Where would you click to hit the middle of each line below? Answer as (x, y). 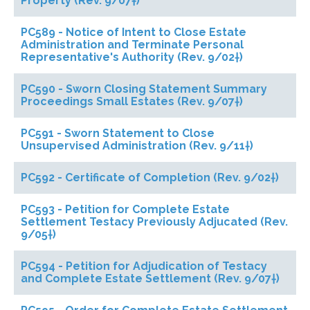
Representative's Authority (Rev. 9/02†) (132, 57)
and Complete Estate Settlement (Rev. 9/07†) (150, 279)
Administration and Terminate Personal (132, 45)
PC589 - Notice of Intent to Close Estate (134, 32)
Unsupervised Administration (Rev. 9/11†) (137, 146)
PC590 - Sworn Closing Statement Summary (144, 89)
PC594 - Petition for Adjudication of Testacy (144, 266)
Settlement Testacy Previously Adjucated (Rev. (154, 222)
